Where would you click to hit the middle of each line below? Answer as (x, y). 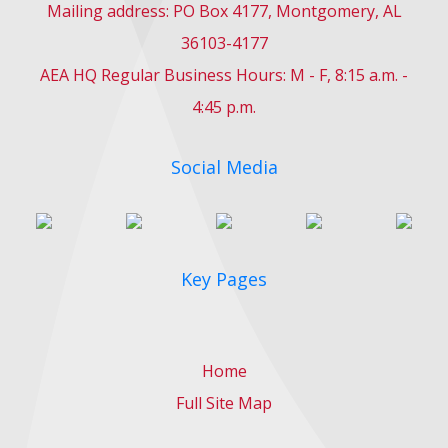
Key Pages (224, 278)
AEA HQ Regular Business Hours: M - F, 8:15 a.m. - (224, 74)
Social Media (224, 166)
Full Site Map (224, 402)
